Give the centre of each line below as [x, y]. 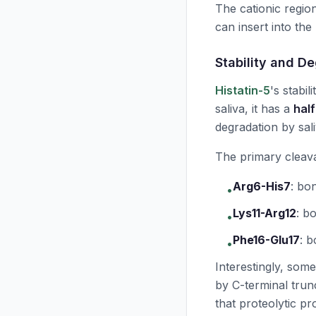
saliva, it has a [254, 109]
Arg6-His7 [262, 186]
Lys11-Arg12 [265, 213]
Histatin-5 [243, 90]
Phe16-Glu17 [266, 240]
